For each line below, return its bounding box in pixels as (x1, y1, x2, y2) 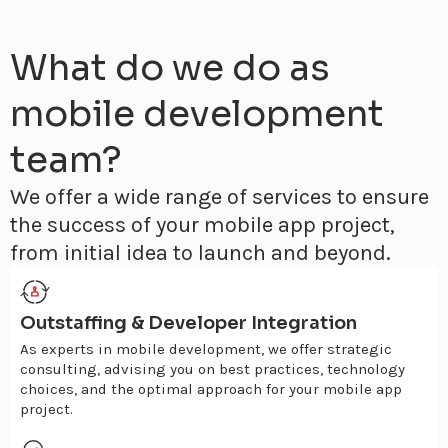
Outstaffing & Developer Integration (20, 312, 357, 334)
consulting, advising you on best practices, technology (20, 360, 405, 378)
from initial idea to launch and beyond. (10, 240, 391, 266)
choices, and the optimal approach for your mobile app (20, 380, 402, 398)
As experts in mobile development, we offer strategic (20, 340, 392, 358)
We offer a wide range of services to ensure (10, 184, 429, 210)
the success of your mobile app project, (10, 212, 395, 238)
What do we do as (10, 45, 330, 90)
